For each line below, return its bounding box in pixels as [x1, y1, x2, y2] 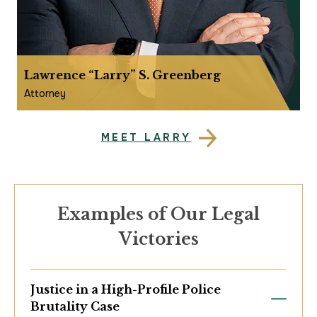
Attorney [24, 87, 66, 100]
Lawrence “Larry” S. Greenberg [24, 68, 221, 83]
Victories [118, 229, 199, 250]
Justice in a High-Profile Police [30, 282, 221, 297]
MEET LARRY [100, 131, 192, 144]
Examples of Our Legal [57, 204, 260, 225]
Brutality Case [30, 299, 120, 314]
